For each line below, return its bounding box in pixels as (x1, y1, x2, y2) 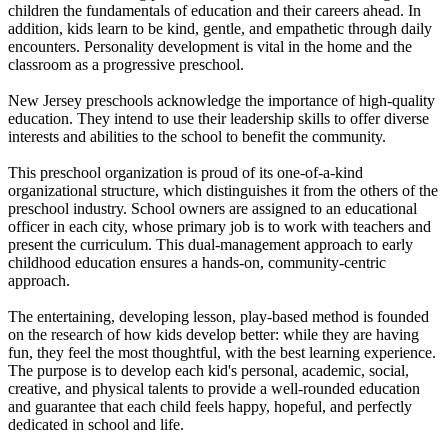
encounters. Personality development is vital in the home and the (8, 37, 412, 55)
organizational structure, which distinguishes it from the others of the (8, 181, 438, 199)
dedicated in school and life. (8, 415, 184, 433)
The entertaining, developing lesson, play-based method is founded (8, 307, 429, 325)
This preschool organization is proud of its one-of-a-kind (8, 163, 363, 181)
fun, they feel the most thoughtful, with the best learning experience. (8, 343, 436, 361)
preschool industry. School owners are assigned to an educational (8, 199, 417, 217)
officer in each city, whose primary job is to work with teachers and (8, 217, 431, 235)
